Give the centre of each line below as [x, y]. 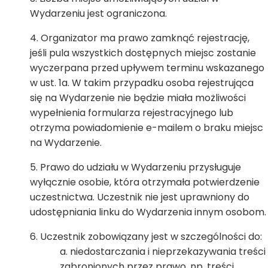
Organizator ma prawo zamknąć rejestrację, [145, 38]
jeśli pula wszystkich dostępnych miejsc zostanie [143, 53]
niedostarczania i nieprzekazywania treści [168, 252]
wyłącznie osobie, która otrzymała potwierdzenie [145, 182]
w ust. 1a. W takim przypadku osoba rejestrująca [142, 83]
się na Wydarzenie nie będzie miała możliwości [138, 98]
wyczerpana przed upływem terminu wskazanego [147, 68]
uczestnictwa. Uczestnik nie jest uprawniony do [140, 197]
